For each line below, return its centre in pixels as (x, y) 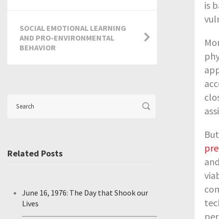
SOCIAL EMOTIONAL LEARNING (73, 28)
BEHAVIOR (38, 47)
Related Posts (35, 153)
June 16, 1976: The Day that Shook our (85, 193)
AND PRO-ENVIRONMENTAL (67, 38)
